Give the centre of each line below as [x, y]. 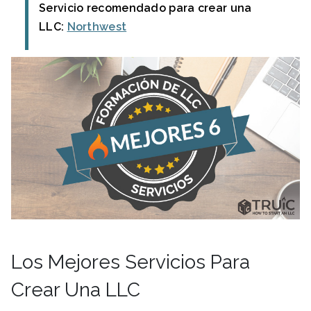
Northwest [97, 27]
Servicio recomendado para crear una [145, 8]
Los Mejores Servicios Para [131, 262]
